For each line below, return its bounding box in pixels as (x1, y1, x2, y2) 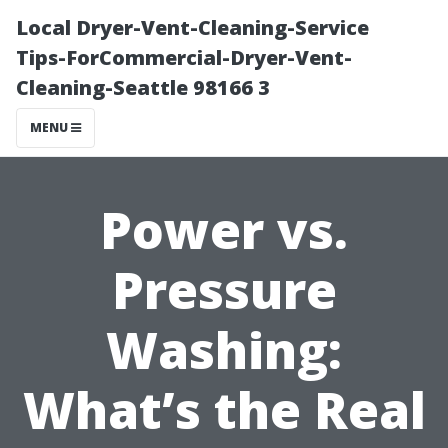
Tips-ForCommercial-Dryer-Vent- (16, 44, 352, 71)
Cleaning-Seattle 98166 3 (16, 74, 270, 101)
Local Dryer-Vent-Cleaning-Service (16, 14, 369, 41)
